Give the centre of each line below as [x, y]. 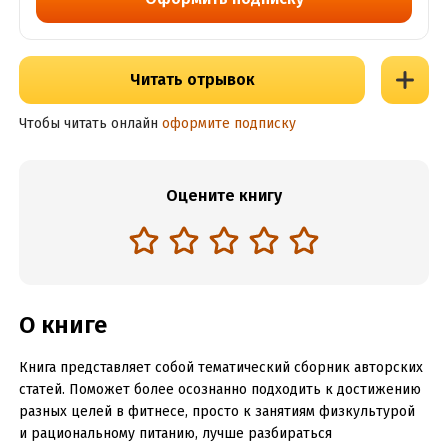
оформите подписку [228, 123]
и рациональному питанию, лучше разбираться [175, 433]
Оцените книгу [224, 195]
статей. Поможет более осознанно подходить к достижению [219, 389]
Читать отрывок [192, 79]
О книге [62, 325]
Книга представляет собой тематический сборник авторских [220, 367]
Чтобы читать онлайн [88, 123]
